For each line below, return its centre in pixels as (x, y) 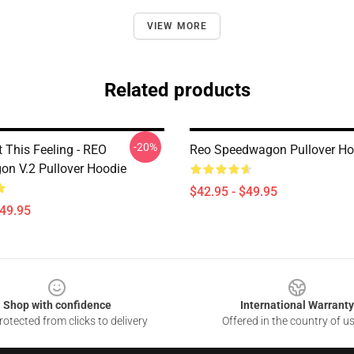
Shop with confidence (57, 305)
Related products (177, 90)
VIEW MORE (177, 26)
